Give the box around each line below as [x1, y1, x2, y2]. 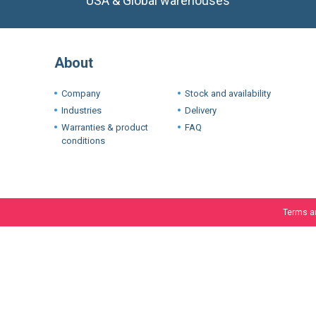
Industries [61, 94, 102, 104]
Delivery [185, 94, 217, 104]
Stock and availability [185, 77, 271, 87]
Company [61, 77, 100, 87]
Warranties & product [61, 111, 148, 121]
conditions [61, 124, 105, 135]
